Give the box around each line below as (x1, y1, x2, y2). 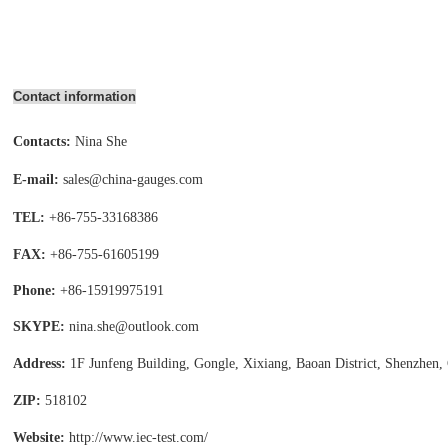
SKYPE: (13, 319, 65, 334)
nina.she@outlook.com (69, 319, 199, 334)
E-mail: (13, 172, 63, 187)
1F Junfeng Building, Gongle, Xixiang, (70, 356, 292, 371)
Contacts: (13, 134, 71, 149)
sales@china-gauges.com (63, 172, 203, 187)
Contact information (13, 89, 136, 104)
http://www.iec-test (69, 430, 176, 445)
